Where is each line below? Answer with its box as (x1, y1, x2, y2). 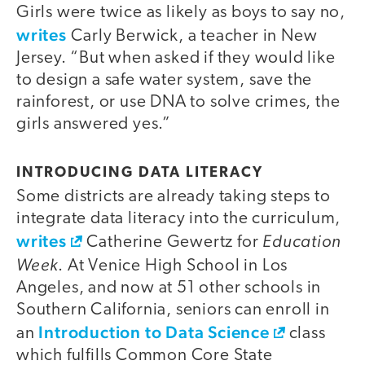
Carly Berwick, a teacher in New (66, 28, 318, 46)
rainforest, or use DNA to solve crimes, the (16, 94, 341, 112)
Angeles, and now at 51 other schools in (16, 279, 322, 297)
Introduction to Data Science (38, 321, 270, 342)
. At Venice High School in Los (58, 257, 288, 275)
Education (262, 230, 341, 251)
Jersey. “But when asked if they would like (16, 50, 336, 68)
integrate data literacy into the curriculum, (16, 209, 341, 227)
